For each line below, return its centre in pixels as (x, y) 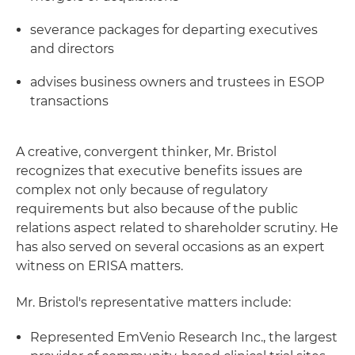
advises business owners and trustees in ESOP (177, 82)
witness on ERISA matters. (99, 266)
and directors (72, 49)
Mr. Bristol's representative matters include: (153, 302)
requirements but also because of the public (157, 209)
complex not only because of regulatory (142, 190)
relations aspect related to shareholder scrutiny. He (177, 228)
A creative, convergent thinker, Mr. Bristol (146, 152)
